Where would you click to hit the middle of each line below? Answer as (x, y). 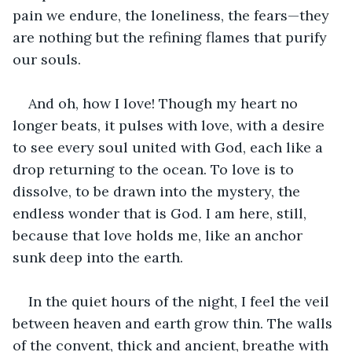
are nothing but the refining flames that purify (172, 37)
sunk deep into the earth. (98, 257)
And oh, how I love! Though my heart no (165, 103)
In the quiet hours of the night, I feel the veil (181, 301)
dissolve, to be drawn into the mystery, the (158, 191)
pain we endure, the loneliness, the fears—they (173, 15)
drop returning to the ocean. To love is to (155, 169)
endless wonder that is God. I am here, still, (161, 213)
